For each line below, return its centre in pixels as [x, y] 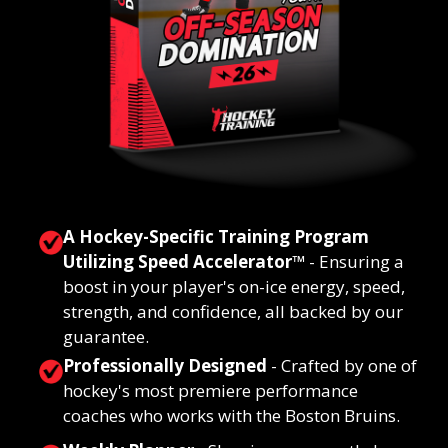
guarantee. [106, 337]
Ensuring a [362, 262]
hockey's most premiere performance [211, 391]
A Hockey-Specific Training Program [216, 237]
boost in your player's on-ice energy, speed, [234, 287]
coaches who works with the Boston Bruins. [232, 416]
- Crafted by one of [342, 366]
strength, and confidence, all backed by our [233, 312]
